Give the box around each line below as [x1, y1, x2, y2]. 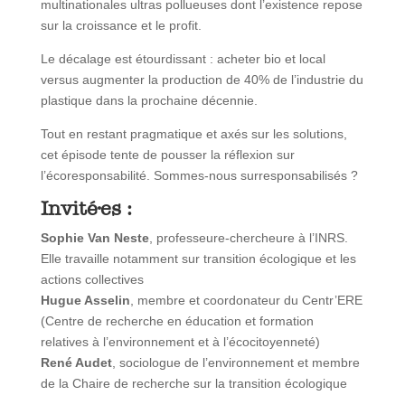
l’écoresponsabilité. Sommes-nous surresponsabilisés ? [40, 168, 358, 184]
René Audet [40, 355, 112, 371]
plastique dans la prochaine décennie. [40, 93, 258, 108]
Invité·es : [40, 197, 132, 221]
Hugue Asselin [40, 293, 130, 308]
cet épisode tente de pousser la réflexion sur [40, 147, 295, 163]
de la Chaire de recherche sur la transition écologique [40, 376, 347, 391]
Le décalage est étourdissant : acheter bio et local [40, 52, 325, 67]
